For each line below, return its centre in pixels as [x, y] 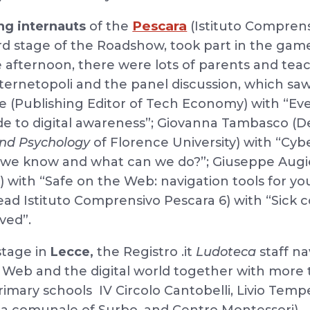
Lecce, [72, 252]
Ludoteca [226, 252]
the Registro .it [145, 252]
